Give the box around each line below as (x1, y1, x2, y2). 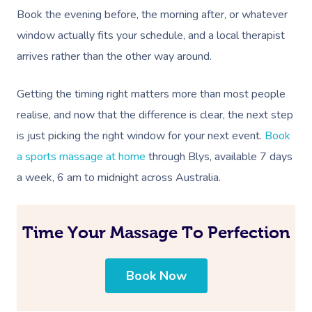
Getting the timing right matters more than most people (17, 86, 286, 102)
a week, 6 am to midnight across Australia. (17, 169, 221, 185)
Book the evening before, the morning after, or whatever (17, 6, 288, 22)
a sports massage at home (17, 148, 146, 164)
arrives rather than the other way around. (17, 48, 212, 64)
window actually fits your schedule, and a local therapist (17, 27, 285, 43)
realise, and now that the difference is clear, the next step (17, 107, 293, 123)
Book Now (125, 267, 187, 285)
